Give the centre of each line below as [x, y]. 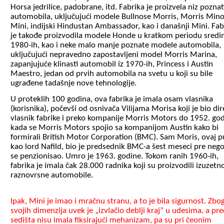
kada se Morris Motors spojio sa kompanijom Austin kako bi [114, 128]
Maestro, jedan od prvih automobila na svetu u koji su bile [111, 74]
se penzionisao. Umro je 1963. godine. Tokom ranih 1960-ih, [114, 156]
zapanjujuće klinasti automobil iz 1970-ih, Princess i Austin [112, 64]
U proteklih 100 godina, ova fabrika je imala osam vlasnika [112, 99]
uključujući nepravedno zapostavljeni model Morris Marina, [114, 55]
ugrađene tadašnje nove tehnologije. [73, 83]
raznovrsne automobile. [52, 175]
